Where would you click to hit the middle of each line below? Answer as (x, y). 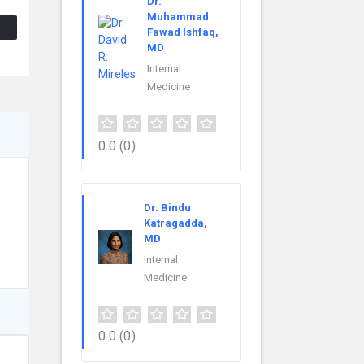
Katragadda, (175, 223)
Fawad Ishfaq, (183, 32)
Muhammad (178, 16)
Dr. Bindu (167, 207)
